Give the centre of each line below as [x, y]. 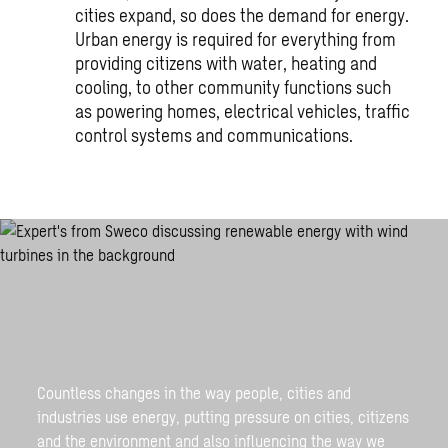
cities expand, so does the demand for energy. [241, 15]
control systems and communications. [213, 135]
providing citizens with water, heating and [225, 63]
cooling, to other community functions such [232, 87]
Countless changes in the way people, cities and [194, 392]
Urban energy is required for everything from [235, 39]
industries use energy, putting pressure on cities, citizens [223, 416]
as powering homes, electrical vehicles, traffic [242, 111]
